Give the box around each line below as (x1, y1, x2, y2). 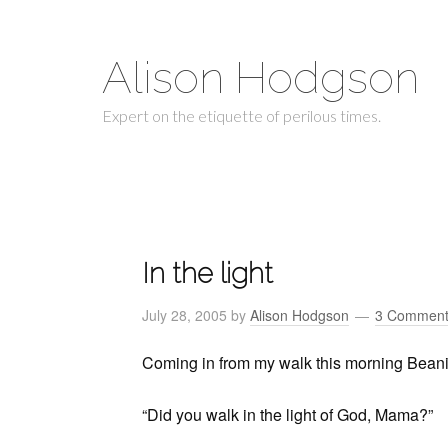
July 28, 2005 (142, 305, 227, 325)
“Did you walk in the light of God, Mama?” (142, 403, 433, 426)
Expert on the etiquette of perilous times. (102, 106, 381, 125)
